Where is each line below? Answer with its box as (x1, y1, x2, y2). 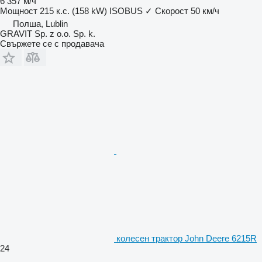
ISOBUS (109, 5, 143, 16)
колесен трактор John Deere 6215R (116, 233, 257, 243)
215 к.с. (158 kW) (40, 5, 107, 16)
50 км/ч (191, 5, 219, 16)
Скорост (155, 5, 188, 16)
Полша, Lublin (13, 18, 68, 29)
